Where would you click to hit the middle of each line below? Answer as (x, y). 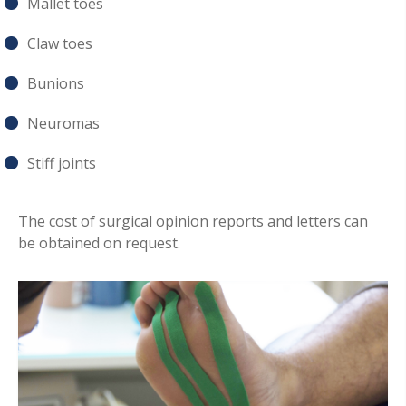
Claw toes (60, 43)
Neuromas (63, 123)
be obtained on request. (99, 242)
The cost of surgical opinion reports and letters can (193, 221)
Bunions (56, 83)
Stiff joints (62, 163)
